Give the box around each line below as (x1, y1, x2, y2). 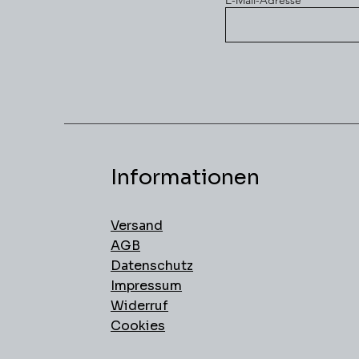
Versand (111, 217, 163, 235)
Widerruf (111, 297, 169, 315)
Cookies (111, 317, 166, 335)
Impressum (111, 277, 183, 295)
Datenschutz (111, 257, 194, 275)
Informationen (111, 164, 260, 192)
